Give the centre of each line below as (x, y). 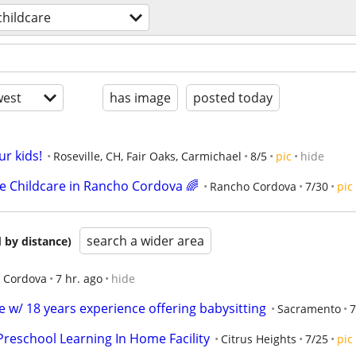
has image (140, 98)
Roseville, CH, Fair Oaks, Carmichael (147, 156)
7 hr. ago (79, 279)
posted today (233, 98)
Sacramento (309, 309)
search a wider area (145, 241)
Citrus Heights (259, 339)
